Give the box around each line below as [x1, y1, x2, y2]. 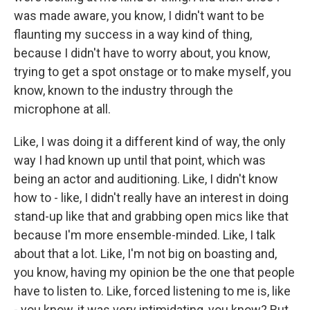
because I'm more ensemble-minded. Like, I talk [14, 228, 275, 243]
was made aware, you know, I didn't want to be [14, 8, 264, 24]
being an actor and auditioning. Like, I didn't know [14, 172, 278, 187]
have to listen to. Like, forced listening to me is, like [14, 284, 291, 299]
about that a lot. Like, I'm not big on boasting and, [14, 246, 277, 262]
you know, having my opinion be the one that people [14, 265, 295, 280]
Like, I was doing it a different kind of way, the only [14, 134, 286, 149]
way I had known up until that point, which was [14, 153, 266, 168]
